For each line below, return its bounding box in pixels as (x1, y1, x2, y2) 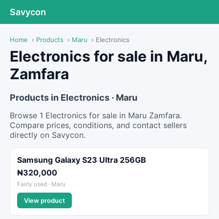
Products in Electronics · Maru (10, 92, 137, 103)
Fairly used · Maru (17, 180, 66, 188)
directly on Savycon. (10, 130, 86, 140)
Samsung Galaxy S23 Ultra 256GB (17, 155, 146, 165)
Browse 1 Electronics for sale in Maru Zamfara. (10, 110, 182, 120)
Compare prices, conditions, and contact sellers (10, 120, 187, 130)
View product (24, 197, 65, 204)
